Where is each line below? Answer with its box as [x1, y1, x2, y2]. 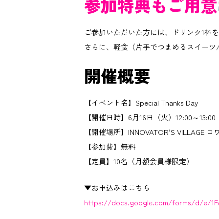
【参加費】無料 [84, 141, 136, 152]
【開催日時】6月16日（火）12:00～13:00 [84, 111, 216, 122]
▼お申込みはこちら [84, 182, 151, 193]
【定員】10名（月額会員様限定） [84, 155, 194, 166]
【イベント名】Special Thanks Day [84, 97, 198, 108]
